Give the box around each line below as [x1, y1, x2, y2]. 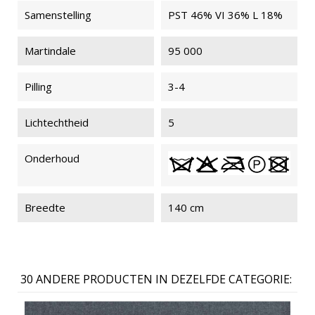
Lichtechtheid [25, 115, 89, 129]
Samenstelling [25, 7, 91, 22]
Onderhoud [25, 150, 79, 165]
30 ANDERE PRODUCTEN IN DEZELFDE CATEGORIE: [20, 271, 292, 287]
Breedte [25, 200, 65, 214]
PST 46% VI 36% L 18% [168, 7, 283, 22]
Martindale [25, 43, 76, 58]
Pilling [25, 79, 52, 94]
